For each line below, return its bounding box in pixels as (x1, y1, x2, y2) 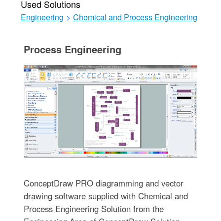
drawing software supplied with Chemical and (23, 189, 188, 202)
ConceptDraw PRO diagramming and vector (23, 177, 184, 189)
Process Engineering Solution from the (23, 202, 164, 215)
